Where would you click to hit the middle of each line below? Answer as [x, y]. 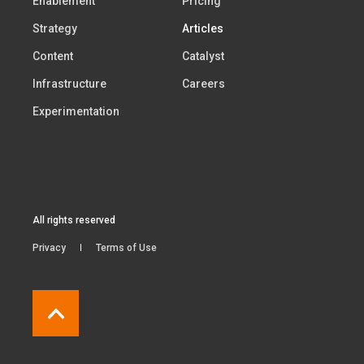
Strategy [55, 29]
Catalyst [203, 56]
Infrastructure [69, 84]
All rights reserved [74, 221]
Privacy [49, 248]
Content [53, 56]
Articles [203, 29]
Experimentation [76, 112]
